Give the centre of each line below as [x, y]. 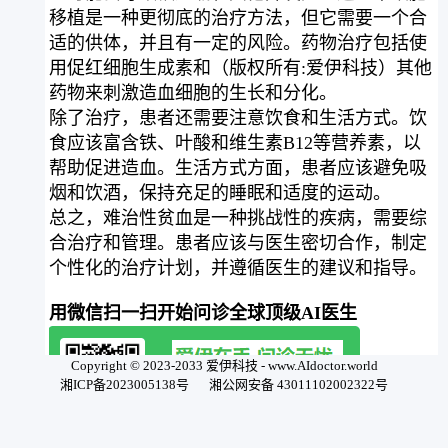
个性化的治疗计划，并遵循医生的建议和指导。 [237, 267]
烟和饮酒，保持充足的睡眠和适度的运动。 [219, 192]
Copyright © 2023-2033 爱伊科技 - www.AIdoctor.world [224, 365]
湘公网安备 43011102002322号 [298, 384]
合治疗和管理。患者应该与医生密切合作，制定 [237, 242]
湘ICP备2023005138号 [124, 384]
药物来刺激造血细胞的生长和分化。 [192, 92]
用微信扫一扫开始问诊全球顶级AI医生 [202, 312]
